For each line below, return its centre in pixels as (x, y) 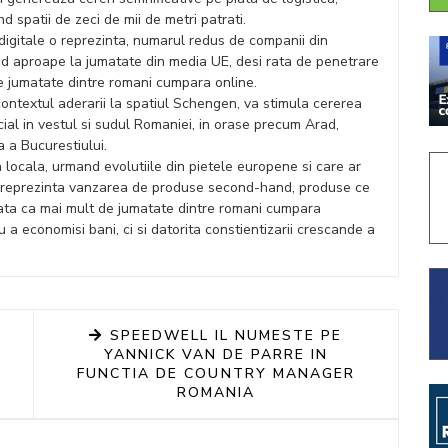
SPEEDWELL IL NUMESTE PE (223, 335)
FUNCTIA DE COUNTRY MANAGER (216, 373)
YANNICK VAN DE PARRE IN (216, 354)
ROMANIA (216, 392)
